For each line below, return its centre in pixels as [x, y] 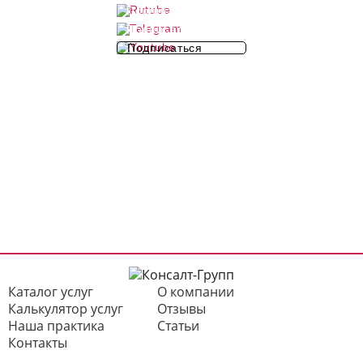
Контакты [38, 343]
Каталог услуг [51, 292]
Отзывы [181, 309]
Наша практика [56, 326]
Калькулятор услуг [66, 309]
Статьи [178, 326]
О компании [196, 292]
